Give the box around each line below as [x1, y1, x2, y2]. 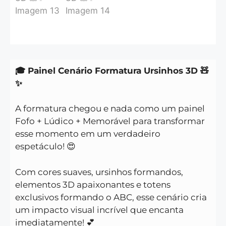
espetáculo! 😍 [15, 141, 76, 152]
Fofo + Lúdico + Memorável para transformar [15, 116, 205, 127]
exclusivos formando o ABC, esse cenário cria [15, 192, 207, 202]
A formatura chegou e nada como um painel [15, 103, 205, 114]
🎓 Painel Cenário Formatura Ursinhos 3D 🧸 [15, 65, 209, 76]
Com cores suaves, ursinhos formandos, [15, 166, 183, 177]
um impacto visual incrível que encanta [15, 204, 184, 215]
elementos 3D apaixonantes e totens [15, 179, 171, 190]
